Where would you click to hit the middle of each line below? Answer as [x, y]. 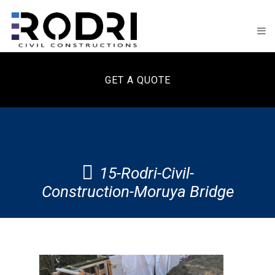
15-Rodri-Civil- [146, 173]
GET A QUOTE [137, 80]
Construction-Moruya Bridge [137, 192]
